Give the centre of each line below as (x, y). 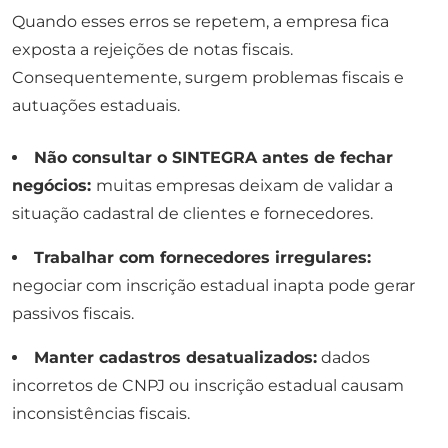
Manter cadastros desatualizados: (175, 358)
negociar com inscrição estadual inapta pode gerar (213, 286)
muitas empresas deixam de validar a (244, 186)
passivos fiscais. (73, 314)
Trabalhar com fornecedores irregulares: (202, 258)
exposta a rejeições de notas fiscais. (152, 50)
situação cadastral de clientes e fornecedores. (192, 214)
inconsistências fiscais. (101, 414)
